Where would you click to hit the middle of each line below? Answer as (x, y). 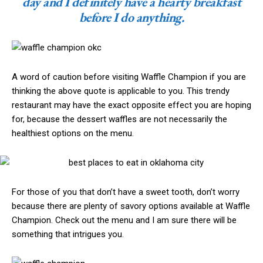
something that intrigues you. (68, 235)
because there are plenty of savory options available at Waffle (131, 206)
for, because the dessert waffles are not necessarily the (119, 119)
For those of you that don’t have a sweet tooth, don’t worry (126, 192)
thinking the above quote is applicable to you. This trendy (121, 91)
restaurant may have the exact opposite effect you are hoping (131, 105)
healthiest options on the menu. (73, 134)
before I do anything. (131, 18)
